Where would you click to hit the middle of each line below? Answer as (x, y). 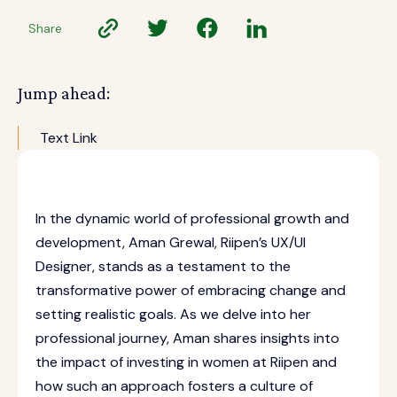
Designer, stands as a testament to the (163, 266)
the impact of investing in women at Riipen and (186, 362)
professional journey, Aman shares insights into (187, 338)
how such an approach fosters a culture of (174, 386)
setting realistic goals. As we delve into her (173, 314)
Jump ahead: (64, 93)
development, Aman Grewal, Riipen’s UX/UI (171, 242)
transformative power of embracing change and (191, 290)
